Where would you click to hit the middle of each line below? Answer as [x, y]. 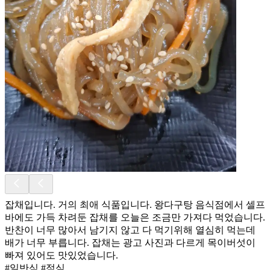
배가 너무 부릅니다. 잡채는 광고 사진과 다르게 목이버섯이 [130, 242]
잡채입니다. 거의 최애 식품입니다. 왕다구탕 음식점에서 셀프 [135, 204]
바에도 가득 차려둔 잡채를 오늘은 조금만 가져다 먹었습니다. [135, 217]
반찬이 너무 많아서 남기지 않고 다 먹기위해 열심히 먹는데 [130, 230]
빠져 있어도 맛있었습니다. [61, 255]
